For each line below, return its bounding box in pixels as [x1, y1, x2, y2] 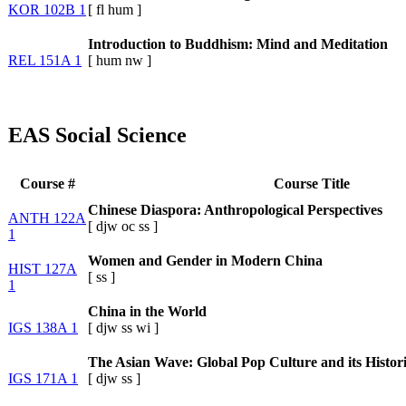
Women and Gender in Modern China [88, 252, 323, 268]
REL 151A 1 [8, 52, 82, 68]
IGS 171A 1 [8, 370, 78, 386]
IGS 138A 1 [8, 319, 78, 335]
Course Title [273, 175, 350, 191]
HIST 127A [8, 260, 77, 276]
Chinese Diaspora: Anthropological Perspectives [88, 201, 382, 217]
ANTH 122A [8, 209, 86, 226]
